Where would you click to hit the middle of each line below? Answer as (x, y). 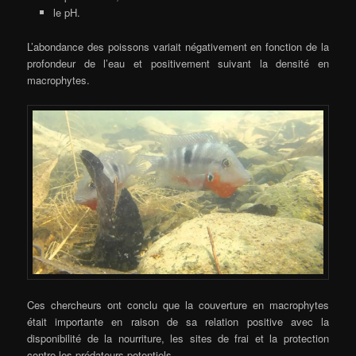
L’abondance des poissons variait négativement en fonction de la (178, 46)
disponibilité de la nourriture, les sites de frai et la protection (178, 338)
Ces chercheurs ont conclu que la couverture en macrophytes (178, 304)
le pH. (66, 13)
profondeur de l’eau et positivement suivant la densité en (178, 63)
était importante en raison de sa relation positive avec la (178, 321)
